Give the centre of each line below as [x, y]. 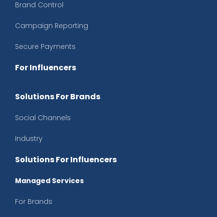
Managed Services [49, 181]
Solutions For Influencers [66, 160]
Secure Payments [45, 47]
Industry [29, 139]
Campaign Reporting [52, 26]
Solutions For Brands [58, 97]
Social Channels [43, 118]
